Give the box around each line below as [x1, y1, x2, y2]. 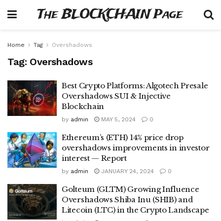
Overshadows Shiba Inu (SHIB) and [62, 195, 193, 204]
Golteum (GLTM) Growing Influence [62, 184, 199, 194]
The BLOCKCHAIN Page [37, 5, 183, 24]
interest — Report [62, 153, 127, 163]
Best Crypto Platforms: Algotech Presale [62, 81, 208, 90]
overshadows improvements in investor [62, 143, 210, 152]
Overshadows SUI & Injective [62, 91, 171, 101]
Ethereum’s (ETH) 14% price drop [62, 133, 184, 142]
